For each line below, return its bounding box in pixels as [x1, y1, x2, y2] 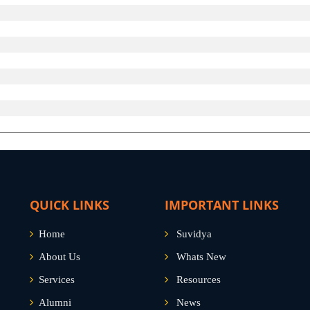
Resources [176, 274, 221, 285]
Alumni [39, 297, 71, 308]
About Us [39, 251, 80, 262]
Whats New [176, 251, 226, 262]
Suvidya [176, 228, 212, 239]
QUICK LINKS [30, 197, 109, 213]
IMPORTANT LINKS [165, 197, 279, 213]
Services [39, 274, 75, 285]
